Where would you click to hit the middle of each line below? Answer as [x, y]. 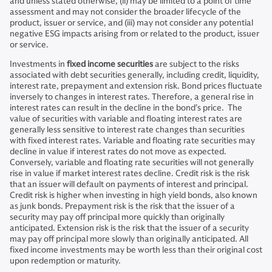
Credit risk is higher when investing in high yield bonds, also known [134, 195]
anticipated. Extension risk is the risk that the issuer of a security [129, 228]
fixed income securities [110, 64]
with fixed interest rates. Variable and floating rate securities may [132, 141]
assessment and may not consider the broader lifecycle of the [125, 12]
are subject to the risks [196, 64]
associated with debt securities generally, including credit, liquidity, [134, 75]
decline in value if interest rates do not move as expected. [118, 152]
